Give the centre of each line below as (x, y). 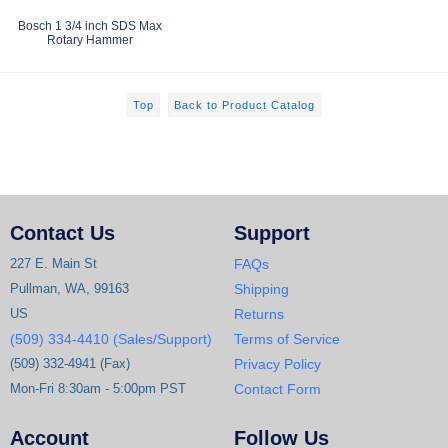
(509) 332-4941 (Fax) (70, 363)
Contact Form (277, 389)
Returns (259, 314)
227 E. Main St (53, 263)
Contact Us (62, 233)
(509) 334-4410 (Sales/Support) (111, 339)
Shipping (261, 289)
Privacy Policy (277, 364)
